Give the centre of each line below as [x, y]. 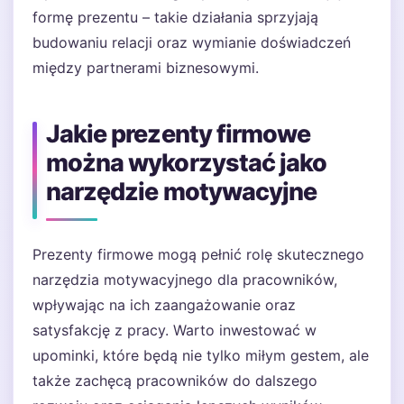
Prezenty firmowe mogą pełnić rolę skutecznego [198, 254]
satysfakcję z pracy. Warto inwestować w [174, 330]
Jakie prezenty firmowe [179, 134]
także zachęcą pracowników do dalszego [175, 381]
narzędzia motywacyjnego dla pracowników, [185, 280]
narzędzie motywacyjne [182, 192]
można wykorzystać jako [187, 163]
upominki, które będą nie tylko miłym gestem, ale [201, 355]
